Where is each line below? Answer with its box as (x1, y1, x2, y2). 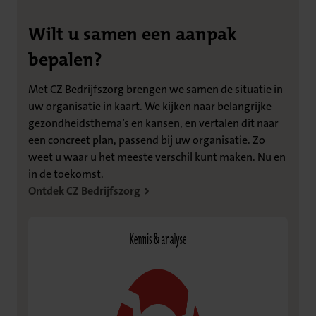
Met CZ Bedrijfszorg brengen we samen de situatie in (28, 82, 283, 97)
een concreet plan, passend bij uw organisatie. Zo (28, 133, 265, 148)
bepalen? (28, 48, 102, 72)
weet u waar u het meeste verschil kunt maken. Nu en (28, 150, 286, 165)
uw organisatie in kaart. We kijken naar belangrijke (28, 99, 272, 114)
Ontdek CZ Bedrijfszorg (28, 183, 140, 199)
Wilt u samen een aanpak (28, 23, 237, 47)
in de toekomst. (28, 166, 104, 182)
